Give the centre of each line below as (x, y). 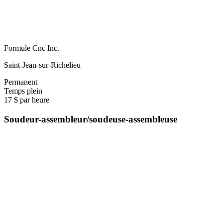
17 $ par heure (27, 100)
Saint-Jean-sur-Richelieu (42, 65)
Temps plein (23, 91)
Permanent (21, 82)
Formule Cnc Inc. (32, 48)
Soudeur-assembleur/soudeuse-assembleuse (91, 119)
